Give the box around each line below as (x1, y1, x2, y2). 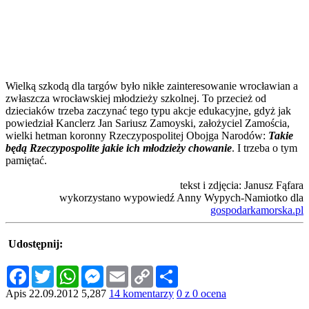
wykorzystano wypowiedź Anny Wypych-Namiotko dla (59, 192, 303, 204)
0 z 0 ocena (177, 287, 226, 299)
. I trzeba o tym (232, 142, 297, 154)
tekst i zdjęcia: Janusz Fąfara (180, 179, 303, 192)
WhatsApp (79, 264, 126, 277)
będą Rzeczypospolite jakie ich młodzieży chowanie (6, 142, 232, 154)
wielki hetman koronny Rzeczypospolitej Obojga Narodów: (6, 130, 268, 142)
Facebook (29, 264, 72, 277)
